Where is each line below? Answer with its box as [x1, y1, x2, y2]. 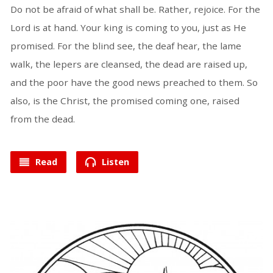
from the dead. [10, 113, 75, 126]
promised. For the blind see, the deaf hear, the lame [10, 40, 241, 52]
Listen [99, 156, 129, 168]
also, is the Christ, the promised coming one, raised [10, 94, 239, 107]
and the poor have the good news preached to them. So [10, 76, 258, 89]
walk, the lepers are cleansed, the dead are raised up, [10, 58, 247, 71]
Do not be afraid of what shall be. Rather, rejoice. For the [10, 3, 260, 16]
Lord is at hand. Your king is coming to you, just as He [10, 21, 246, 34]
